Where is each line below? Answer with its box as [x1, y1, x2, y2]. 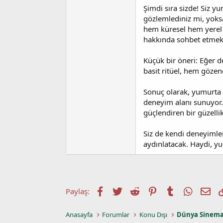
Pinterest [157, 185, 188, 195]
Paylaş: [66, 186, 90, 196]
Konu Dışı [139, 210, 167, 219]
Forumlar [102, 210, 130, 219]
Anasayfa [66, 210, 93, 219]
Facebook [104, 185, 137, 195]
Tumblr [175, 185, 200, 195]
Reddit [139, 185, 162, 195]
